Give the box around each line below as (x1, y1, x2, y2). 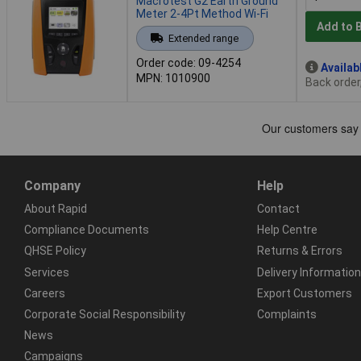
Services (24, 265, 69, 279)
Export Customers (256, 286, 352, 300)
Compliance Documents (24, 223, 149, 237)
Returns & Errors (256, 244, 342, 258)
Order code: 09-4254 (136, 56, 241, 69)
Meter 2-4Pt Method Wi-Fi (136, 6, 268, 20)
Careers (24, 286, 65, 300)
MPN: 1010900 (136, 71, 210, 85)
